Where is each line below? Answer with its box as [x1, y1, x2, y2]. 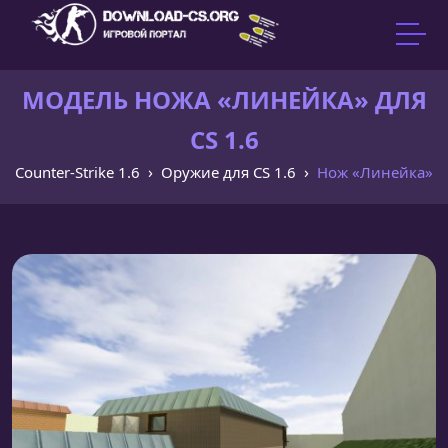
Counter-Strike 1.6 [15, 162, 140, 182]
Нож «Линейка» [317, 162, 433, 182]
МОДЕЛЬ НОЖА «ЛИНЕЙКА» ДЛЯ [21, 83, 427, 116]
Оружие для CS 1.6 [161, 162, 296, 182]
